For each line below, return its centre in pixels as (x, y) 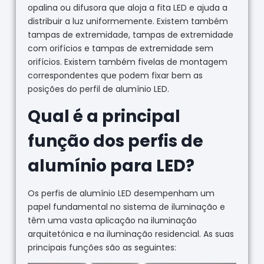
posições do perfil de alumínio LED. (98, 89)
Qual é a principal (104, 116)
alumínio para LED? (111, 166)
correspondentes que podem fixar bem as (115, 75)
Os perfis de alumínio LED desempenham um (121, 193)
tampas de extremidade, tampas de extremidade (130, 34)
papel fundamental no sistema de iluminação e (126, 207)
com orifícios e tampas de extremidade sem (120, 48)
